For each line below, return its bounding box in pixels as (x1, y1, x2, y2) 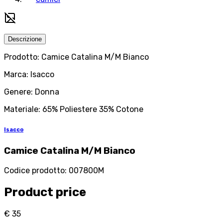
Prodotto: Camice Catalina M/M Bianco (4, 52, 149, 62)
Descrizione (8, 35, 42, 43)
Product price (4, 185, 86, 199)
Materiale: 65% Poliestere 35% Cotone (4, 105, 143, 114)
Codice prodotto (4, 165, 65, 175)
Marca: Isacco (4, 70, 54, 80)
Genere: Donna (4, 87, 59, 97)
